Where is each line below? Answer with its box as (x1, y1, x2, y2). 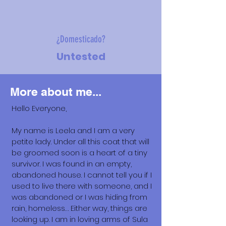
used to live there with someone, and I (12, 181, 152, 191)
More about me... (10, 85, 101, 98)
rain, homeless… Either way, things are (12, 203, 147, 213)
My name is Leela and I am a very (12, 125, 135, 136)
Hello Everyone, (12, 103, 67, 114)
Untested (56, 49, 105, 64)
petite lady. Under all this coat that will (12, 136, 149, 147)
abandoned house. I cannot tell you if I (12, 169, 152, 180)
